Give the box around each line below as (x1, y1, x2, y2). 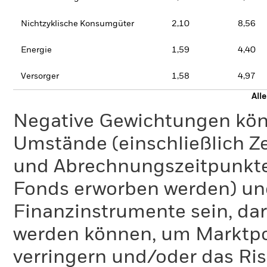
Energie (21, 46, 52, 54)
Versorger (21, 72, 59, 80)
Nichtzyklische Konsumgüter (21, 20, 134, 28)
